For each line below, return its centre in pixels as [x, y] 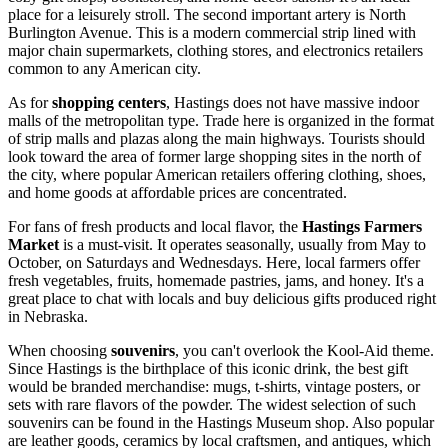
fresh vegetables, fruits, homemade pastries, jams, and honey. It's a [216, 280]
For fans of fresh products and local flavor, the [155, 226]
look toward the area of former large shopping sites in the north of [214, 156]
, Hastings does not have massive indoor [292, 102]
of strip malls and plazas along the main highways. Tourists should [216, 138]
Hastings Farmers [362, 226]
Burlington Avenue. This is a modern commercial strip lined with [212, 32]
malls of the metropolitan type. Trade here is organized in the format [221, 120]
